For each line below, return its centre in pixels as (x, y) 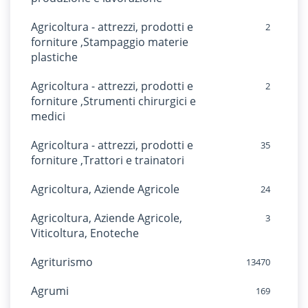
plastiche (54, 57)
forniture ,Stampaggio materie (110, 42)
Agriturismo (62, 262)
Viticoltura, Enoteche (85, 233)
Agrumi (50, 291)
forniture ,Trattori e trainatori (108, 160)
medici (48, 116)
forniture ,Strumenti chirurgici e (113, 101)
